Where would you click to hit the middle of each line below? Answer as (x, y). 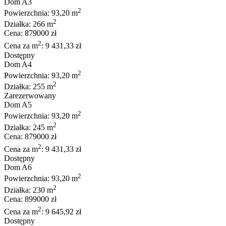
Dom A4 (18, 64)
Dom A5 (18, 105)
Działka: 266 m (29, 24)
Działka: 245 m (29, 127)
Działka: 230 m (29, 190)
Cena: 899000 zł (30, 199)
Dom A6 (18, 167)
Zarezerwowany (30, 96)
